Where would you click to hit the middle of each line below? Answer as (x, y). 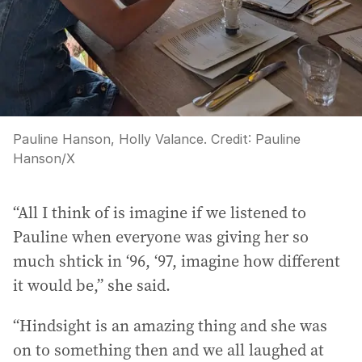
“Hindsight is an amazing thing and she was (170, 325)
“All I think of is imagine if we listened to (160, 212)
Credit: (231, 139)
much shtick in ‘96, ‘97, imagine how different (177, 261)
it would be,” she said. (92, 285)
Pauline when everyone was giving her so (161, 236)
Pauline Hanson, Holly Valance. (110, 139)
